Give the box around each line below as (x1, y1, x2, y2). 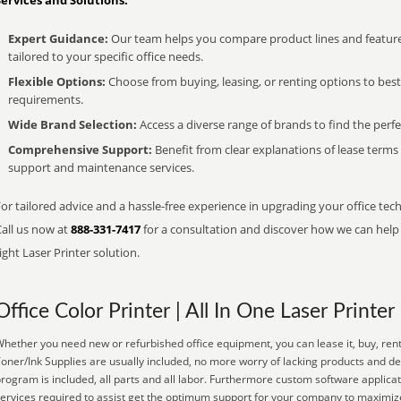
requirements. (8, 91, 83, 107)
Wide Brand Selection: (8, 116, 137, 132)
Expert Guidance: (8, 30, 108, 47)
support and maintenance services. (8, 159, 194, 175)
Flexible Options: (8, 73, 106, 90)
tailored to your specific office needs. (8, 48, 203, 64)
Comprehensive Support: (8, 141, 152, 158)
